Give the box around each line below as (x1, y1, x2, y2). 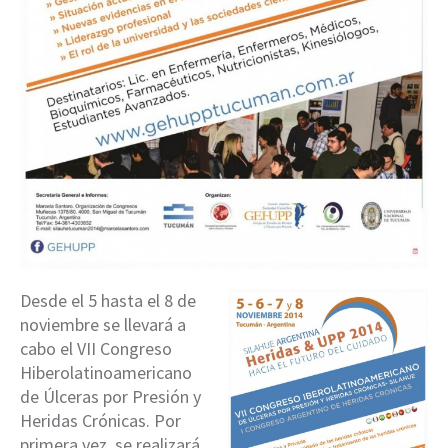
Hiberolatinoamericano (20, 360, 192, 384)
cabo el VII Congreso (20, 336, 172, 360)
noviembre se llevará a (20, 312, 186, 336)
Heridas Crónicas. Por (20, 408, 181, 432)
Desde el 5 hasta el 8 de (20, 288, 196, 312)
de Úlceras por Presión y (20, 384, 201, 408)
